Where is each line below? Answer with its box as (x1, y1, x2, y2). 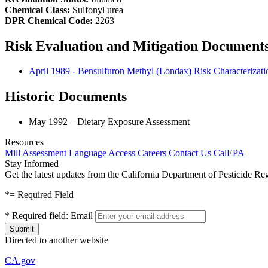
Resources (5, 137, 44, 148)
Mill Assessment (5, 148, 69, 159)
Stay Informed (5, 159, 59, 169)
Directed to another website (5, 235, 108, 246)
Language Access (69, 148, 138, 159)
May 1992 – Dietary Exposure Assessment (29, 117, 190, 127)
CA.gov (5, 255, 35, 266)
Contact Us (169, 148, 214, 159)
